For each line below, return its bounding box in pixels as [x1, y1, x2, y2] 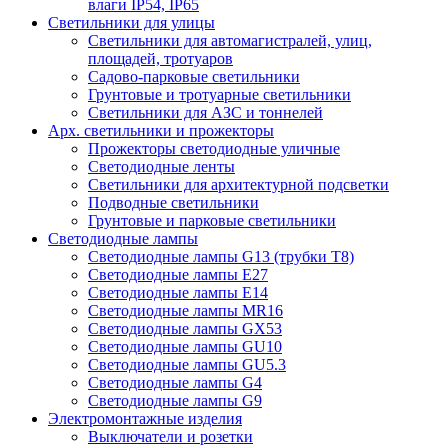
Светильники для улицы [48, 14, 215, 32]
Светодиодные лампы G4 [88, 374, 262, 392]
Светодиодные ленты [88, 158, 235, 176]
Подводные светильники [88, 194, 259, 212]
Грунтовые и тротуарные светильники [88, 86, 351, 104]
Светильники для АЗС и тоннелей [88, 104, 323, 122]
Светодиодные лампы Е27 [88, 266, 268, 284]
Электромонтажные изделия [48, 410, 242, 428]
